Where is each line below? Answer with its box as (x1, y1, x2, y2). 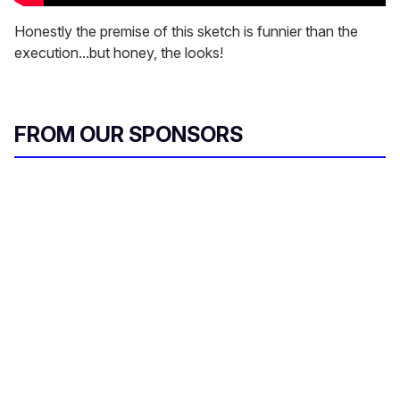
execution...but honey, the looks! (14, 44, 223, 62)
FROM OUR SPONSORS (14, 121, 243, 148)
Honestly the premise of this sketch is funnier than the (14, 22, 358, 41)
